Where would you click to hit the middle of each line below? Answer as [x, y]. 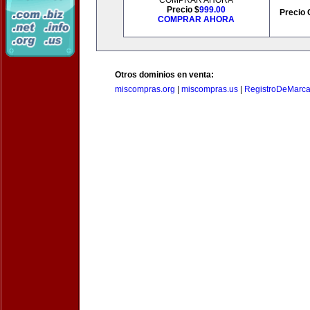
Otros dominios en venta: [164, 75]
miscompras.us [210, 89]
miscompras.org [145, 89]
